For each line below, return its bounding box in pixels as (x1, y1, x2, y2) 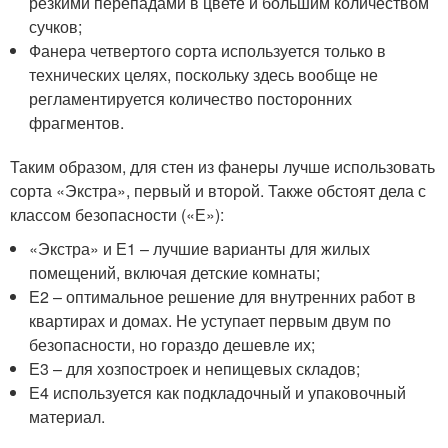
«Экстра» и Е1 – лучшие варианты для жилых (29, 236, 371, 260)
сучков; (29, 14, 83, 38)
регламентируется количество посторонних (29, 86, 353, 110)
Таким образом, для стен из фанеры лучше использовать (10, 154, 435, 178)
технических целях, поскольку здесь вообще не (29, 62, 379, 86)
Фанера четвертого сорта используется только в (29, 38, 387, 62)
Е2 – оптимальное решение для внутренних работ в (29, 284, 417, 308)
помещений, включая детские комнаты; (29, 260, 321, 284)
